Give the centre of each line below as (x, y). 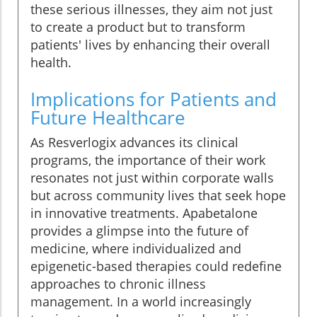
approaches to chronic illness (118, 284)
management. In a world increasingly (141, 302)
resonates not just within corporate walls (152, 178)
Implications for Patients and (154, 99)
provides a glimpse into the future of (139, 231)
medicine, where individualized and (136, 249)
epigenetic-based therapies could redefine (156, 266)
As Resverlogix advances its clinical (134, 143)
